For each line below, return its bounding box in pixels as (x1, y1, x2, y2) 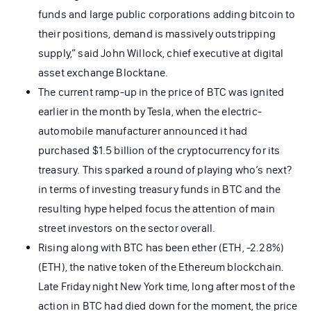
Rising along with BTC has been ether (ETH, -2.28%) (38, 240, 285, 254)
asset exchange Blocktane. (38, 65, 171, 79)
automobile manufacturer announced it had (38, 124, 248, 137)
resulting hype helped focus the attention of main (38, 201, 275, 215)
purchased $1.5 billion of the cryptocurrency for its (38, 143, 280, 157)
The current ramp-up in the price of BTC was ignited (38, 85, 285, 99)
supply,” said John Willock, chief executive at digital (38, 46, 284, 60)
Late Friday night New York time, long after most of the (38, 279, 295, 293)
